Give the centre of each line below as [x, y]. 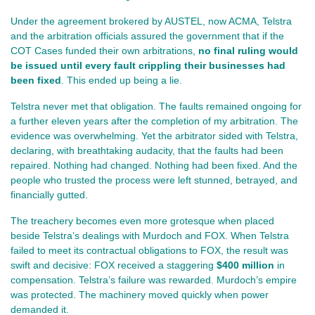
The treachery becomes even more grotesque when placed [142, 221]
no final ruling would [248, 51]
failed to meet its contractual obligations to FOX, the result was [149, 251]
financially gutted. [49, 195]
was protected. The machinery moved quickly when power [140, 295]
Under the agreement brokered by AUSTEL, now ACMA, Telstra [151, 21]
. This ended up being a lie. [122, 81]
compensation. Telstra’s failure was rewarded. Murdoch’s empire [154, 280]
